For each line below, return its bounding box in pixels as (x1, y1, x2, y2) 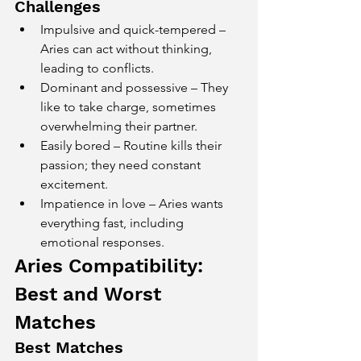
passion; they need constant (40, 157, 204, 172)
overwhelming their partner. (40, 118, 197, 134)
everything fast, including (40, 215, 187, 230)
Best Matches (15, 338, 123, 357)
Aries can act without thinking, (40, 41, 215, 56)
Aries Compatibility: (15, 255, 209, 277)
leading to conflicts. (40, 60, 154, 76)
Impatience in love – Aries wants (40, 196, 226, 211)
